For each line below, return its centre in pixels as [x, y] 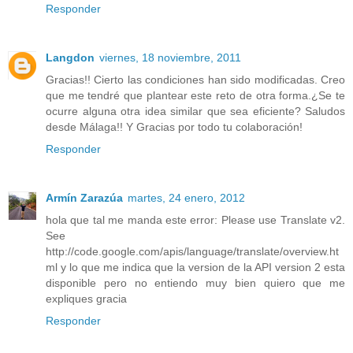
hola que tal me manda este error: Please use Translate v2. [195, 219]
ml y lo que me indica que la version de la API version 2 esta [195, 267]
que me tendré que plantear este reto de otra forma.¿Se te [195, 95]
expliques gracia [86, 298]
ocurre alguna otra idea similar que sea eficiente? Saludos [195, 111]
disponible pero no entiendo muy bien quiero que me [195, 282]
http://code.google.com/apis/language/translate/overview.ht [192, 251]
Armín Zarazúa [84, 197]
